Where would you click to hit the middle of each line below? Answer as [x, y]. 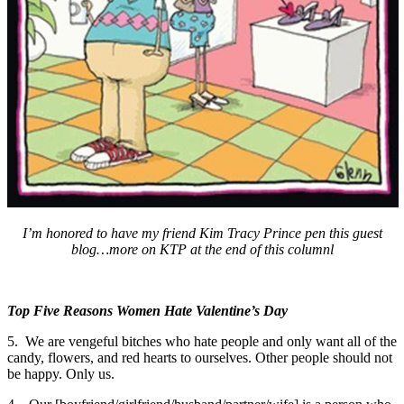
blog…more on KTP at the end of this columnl [202, 249]
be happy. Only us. [61, 373]
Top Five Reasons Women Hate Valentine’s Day [147, 310]
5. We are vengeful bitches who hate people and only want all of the [202, 341]
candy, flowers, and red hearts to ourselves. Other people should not [200, 357]
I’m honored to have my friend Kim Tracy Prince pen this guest [202, 233]
